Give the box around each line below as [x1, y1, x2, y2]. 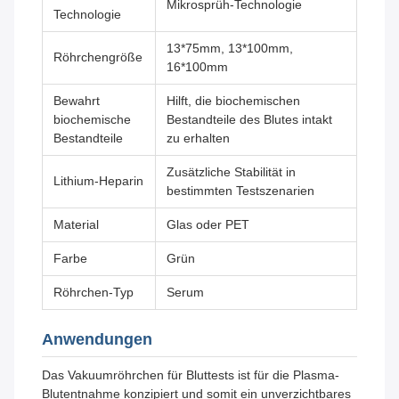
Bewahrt [53, 94, 100, 109]
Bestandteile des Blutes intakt [167, 112, 332, 127]
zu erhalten [167, 131, 230, 146]
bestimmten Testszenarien [167, 183, 314, 199]
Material [53, 217, 99, 232]
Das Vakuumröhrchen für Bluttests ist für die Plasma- [42, 368, 339, 383]
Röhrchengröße [53, 50, 142, 65]
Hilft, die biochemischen [167, 94, 300, 109]
